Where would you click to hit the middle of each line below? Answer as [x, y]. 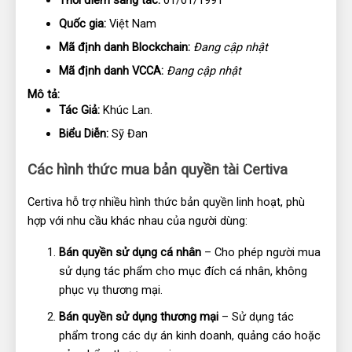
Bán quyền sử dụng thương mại [139, 316]
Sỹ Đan [128, 134]
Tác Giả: [79, 110]
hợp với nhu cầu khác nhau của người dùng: [137, 220]
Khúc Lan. [128, 110]
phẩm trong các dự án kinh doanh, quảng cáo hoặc [190, 335]
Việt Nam [131, 24]
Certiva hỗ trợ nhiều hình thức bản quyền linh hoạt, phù [166, 202]
